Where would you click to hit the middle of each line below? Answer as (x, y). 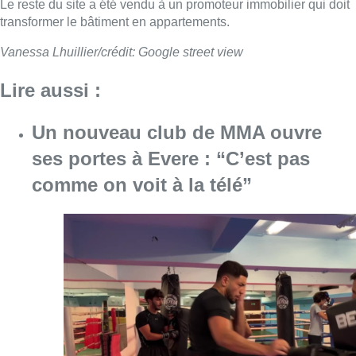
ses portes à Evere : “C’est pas (171, 158)
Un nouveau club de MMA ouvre (177, 132)
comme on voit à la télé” (142, 184)
